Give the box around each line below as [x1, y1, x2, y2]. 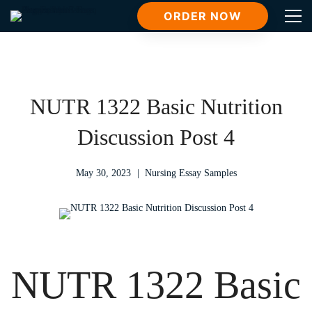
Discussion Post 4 [77, 125, 235, 150]
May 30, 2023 [75, 168, 131, 178]
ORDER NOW [164, 9, 242, 23]
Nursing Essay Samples [144, 168, 237, 178]
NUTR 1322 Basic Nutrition [29, 94, 283, 119]
